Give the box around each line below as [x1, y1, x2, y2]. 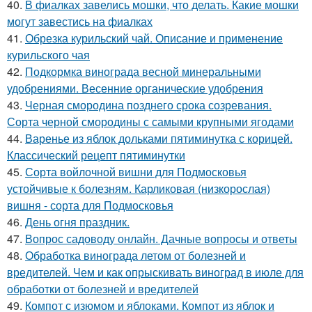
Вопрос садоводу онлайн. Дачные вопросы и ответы [25, 231, 297, 247]
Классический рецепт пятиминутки [7, 147, 185, 164]
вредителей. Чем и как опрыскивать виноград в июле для [7, 264, 304, 281]
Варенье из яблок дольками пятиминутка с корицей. [25, 130, 292, 147]
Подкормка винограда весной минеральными [25, 63, 261, 80]
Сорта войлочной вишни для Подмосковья [25, 164, 247, 180]
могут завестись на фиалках [7, 13, 153, 30]
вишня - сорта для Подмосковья [7, 197, 173, 214]
